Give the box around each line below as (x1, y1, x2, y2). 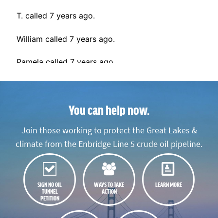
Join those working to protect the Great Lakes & (21, 125, 197, 137)
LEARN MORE (155, 180, 182, 188)
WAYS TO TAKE (94, 180, 124, 188)
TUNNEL (41, 187, 58, 195)
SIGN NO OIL (37, 180, 62, 188)
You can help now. (69, 102, 149, 117)
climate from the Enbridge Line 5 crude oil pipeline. (16, 138, 202, 150)
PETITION (40, 194, 59, 201)
